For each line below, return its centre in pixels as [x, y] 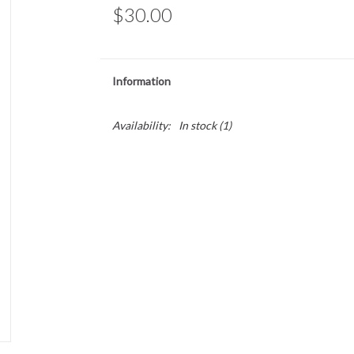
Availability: [141, 125]
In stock [197, 125]
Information [141, 81]
